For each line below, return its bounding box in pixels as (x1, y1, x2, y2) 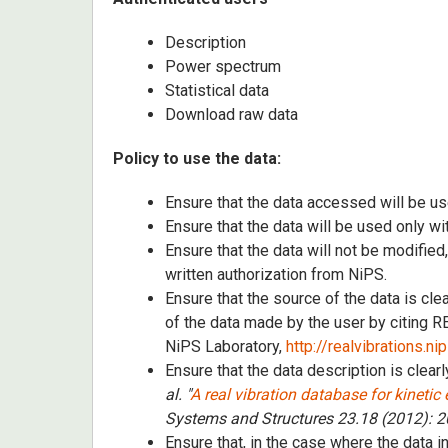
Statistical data (165, 81, 269, 100)
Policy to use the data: (113, 149, 281, 168)
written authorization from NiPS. (165, 265, 387, 284)
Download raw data (165, 105, 298, 124)
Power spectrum (165, 57, 281, 76)
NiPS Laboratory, (165, 337, 286, 356)
